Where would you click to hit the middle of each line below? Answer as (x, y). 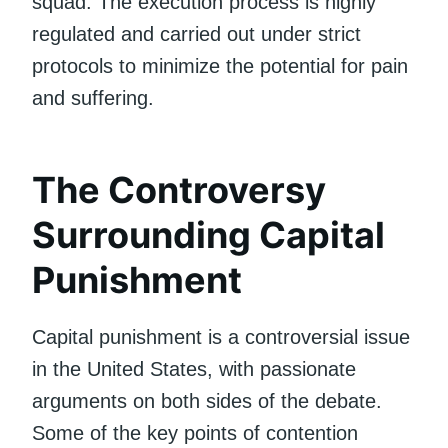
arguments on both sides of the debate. (207, 400)
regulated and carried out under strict (196, 33)
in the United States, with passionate (194, 368)
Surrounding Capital (208, 234)
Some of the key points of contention (195, 432)
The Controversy (179, 189)
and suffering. (93, 97)
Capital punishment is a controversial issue (221, 336)
